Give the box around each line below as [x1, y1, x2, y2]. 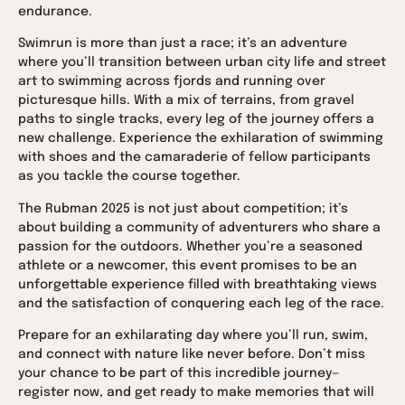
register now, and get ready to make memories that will [18, 385, 374, 399]
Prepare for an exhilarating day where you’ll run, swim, [18, 328, 368, 342]
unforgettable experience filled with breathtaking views [18, 278, 377, 291]
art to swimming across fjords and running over [18, 75, 325, 89]
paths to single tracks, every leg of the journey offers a [18, 113, 374, 127]
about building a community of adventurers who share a [18, 221, 381, 234]
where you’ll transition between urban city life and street [18, 56, 386, 70]
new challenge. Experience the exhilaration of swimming [18, 132, 383, 146]
